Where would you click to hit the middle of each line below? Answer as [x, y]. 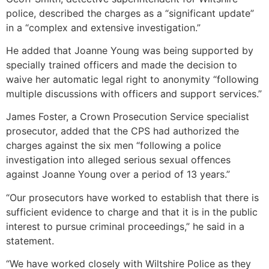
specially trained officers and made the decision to [122, 65]
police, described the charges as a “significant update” [130, 13]
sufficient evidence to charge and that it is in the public [132, 212]
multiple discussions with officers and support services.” [134, 93]
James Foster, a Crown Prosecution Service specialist [128, 117]
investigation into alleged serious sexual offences [118, 160]
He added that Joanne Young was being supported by [130, 50]
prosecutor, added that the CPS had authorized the [122, 131]
